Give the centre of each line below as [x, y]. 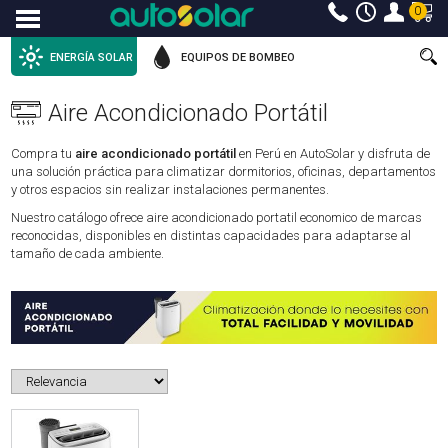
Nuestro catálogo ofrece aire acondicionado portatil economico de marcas [217, 218]
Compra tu [43, 154]
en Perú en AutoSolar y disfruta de [333, 154]
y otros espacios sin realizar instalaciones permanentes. [170, 190]
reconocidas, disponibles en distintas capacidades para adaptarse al [211, 236]
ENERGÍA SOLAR [92, 57]
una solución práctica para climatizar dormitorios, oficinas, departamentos [224, 172]
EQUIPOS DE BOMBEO [238, 57]
